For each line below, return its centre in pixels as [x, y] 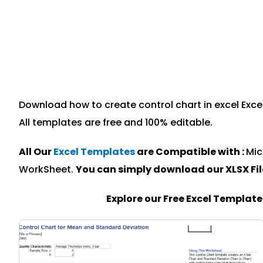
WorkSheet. [47, 169]
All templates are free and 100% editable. [116, 122]
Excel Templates [94, 152]
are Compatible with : [190, 152]
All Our [36, 152]
